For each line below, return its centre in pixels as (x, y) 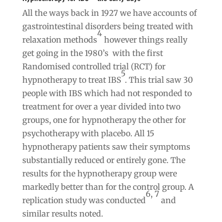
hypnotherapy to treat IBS (71, 80)
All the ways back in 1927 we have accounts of (109, 13)
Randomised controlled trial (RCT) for (94, 66)
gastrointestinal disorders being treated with (108, 26)
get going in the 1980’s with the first (92, 53)
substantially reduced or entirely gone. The (104, 160)
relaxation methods (59, 39)
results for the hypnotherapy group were (99, 173)
